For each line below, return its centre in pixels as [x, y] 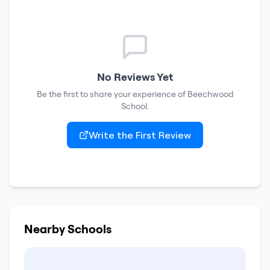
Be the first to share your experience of [112, 94]
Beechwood [210, 94]
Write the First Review [140, 135]
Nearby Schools [68, 229]
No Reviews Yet [135, 77]
